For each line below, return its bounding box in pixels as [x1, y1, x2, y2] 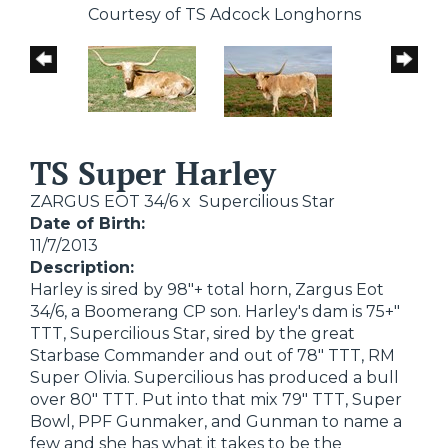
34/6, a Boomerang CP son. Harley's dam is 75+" [30, 302, 400, 322]
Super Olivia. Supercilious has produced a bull [30, 368, 399, 388]
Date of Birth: [30, 214, 145, 234]
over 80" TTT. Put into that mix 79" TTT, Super [30, 390, 402, 410]
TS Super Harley [30, 152, 276, 195]
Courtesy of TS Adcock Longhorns [87, 5, 361, 25]
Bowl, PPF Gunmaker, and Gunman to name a [30, 412, 402, 432]
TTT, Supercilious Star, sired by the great [30, 324, 355, 344]
